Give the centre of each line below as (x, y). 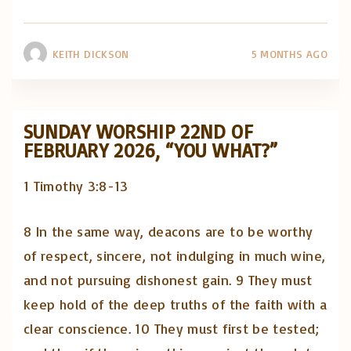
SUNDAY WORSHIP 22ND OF (138, 131)
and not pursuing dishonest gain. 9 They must (168, 280)
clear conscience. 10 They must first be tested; (171, 329)
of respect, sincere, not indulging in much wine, (175, 256)
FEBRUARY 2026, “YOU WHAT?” (151, 150)
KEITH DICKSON (91, 53)
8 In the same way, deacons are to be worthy (168, 232)
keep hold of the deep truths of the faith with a (175, 304)
